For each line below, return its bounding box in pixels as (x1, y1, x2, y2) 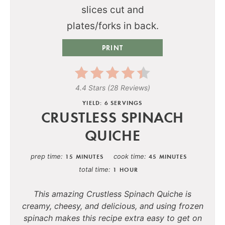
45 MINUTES (149, 152, 187, 160)
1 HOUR (113, 165, 139, 173)
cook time (114, 152, 144, 160)
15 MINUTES (65, 152, 103, 160)
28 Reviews (109, 83, 148, 92)
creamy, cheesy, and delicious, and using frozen (22, 200, 203, 211)
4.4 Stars (75, 83, 105, 92)
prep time (31, 152, 61, 160)
